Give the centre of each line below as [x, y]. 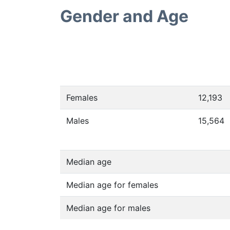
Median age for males [108, 208]
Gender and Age [124, 16]
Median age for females [112, 185]
